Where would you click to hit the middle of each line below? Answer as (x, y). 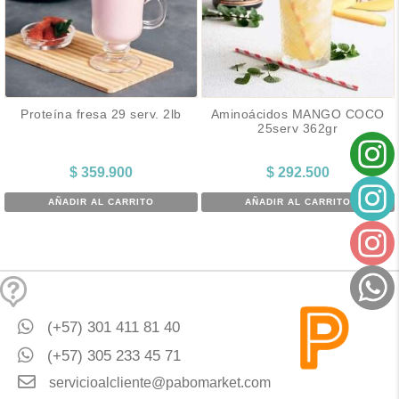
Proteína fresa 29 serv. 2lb (101, 114)
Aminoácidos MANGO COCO (297, 114)
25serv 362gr (298, 128)
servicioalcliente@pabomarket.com (160, 383)
